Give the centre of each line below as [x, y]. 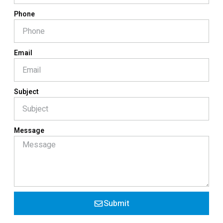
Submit [116, 203]
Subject [26, 92]
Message [29, 131]
